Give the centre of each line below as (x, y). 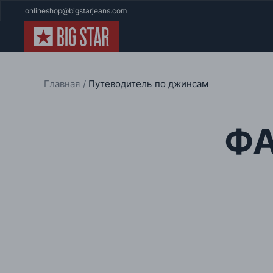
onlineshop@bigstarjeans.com (76, 11)
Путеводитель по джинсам (148, 84)
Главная (63, 84)
